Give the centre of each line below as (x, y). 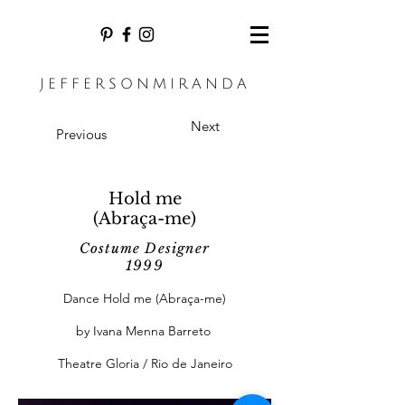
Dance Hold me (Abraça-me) (145, 298)
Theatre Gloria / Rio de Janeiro (145, 363)
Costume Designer (145, 248)
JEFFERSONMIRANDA (145, 84)
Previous (81, 134)
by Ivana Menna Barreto (145, 331)
